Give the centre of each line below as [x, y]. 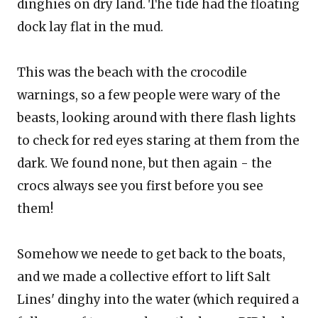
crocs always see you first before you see [140, 186]
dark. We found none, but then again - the [144, 163]
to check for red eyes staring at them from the [158, 141]
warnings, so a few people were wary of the [149, 95]
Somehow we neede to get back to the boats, [151, 254]
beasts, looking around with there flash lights [157, 118]
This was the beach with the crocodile [132, 72]
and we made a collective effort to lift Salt [144, 277]
